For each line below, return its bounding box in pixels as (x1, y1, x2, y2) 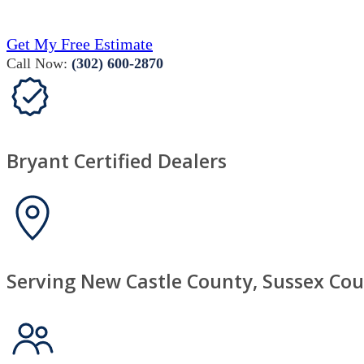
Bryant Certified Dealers (6, 147, 227, 174)
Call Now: (6, 55, 71, 72)
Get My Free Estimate (6, 35, 153, 54)
